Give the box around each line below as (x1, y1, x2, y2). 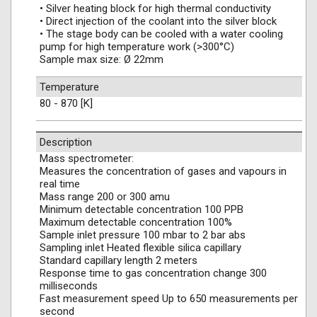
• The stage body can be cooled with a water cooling (40, 28, 283, 40)
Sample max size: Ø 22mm (40, 53, 163, 66)
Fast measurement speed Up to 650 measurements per (40, 292, 298, 305)
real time (40, 178, 80, 190)
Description (40, 136, 92, 149)
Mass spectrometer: (40, 152, 134, 165)
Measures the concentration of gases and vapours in (40, 165, 287, 178)
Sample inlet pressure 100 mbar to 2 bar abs (40, 229, 246, 241)
